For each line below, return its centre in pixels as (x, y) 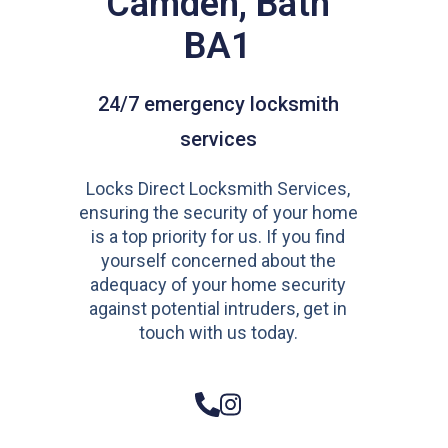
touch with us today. (218, 332)
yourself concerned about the (218, 260)
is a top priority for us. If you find (218, 236)
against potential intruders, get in (218, 308)
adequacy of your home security (218, 284)
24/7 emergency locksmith (218, 104)
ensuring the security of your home (218, 212)
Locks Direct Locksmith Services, (218, 188)
